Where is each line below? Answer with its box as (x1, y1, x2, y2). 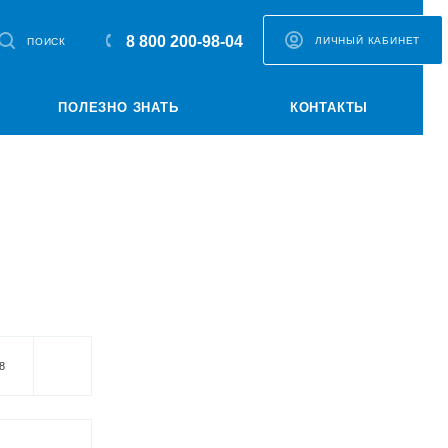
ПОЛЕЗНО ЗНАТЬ (58, 100, 179, 115)
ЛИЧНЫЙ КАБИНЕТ (315, 35, 421, 47)
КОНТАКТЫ (289, 100, 369, 115)
